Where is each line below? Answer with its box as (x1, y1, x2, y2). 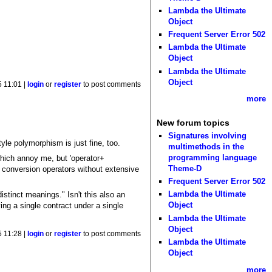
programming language (168, 152, 257, 162)
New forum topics (156, 118, 229, 128)
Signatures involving (168, 131, 247, 140)
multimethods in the (168, 141, 245, 151)
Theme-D (168, 163, 202, 173)
